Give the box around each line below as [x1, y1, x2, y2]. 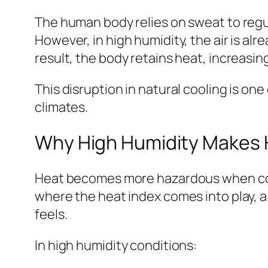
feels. [35, 205, 68, 223]
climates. [35, 98, 89, 116]
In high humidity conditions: [35, 236, 197, 254]
